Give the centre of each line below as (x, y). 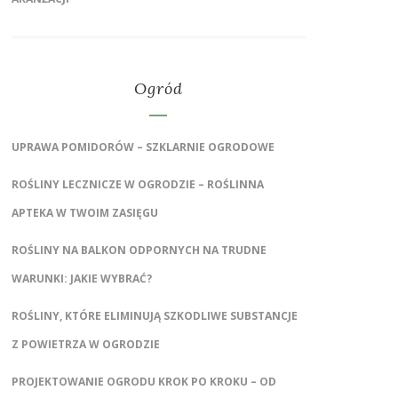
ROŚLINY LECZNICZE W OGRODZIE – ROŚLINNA (137, 184)
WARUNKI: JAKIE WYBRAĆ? (81, 278)
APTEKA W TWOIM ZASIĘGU (84, 212)
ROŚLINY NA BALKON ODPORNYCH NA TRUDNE (139, 250)
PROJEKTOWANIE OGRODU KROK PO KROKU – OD (143, 381)
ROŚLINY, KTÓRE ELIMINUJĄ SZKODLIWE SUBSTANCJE (154, 315)
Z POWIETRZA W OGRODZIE (85, 344)
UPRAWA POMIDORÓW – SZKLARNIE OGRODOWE (143, 147)
